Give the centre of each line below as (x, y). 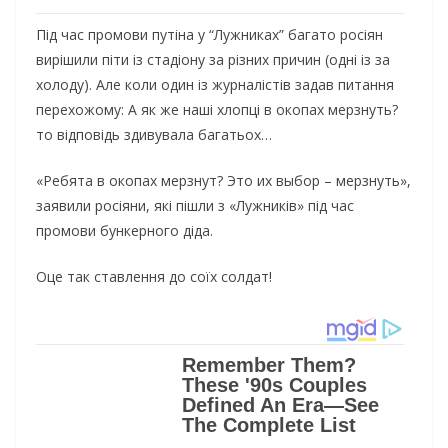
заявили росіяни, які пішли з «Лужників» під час (195, 206)
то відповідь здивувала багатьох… (154, 135)
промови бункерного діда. (124, 231)
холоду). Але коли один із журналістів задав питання (215, 85)
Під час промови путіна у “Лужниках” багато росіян (209, 35)
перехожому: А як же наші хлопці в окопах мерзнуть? (217, 110)
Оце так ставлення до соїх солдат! (154, 277)
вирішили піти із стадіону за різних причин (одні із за (213, 60)
